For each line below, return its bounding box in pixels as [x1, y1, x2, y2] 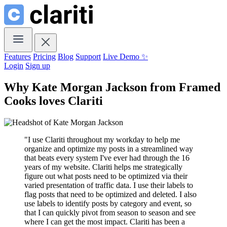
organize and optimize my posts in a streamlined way [24, 144, 193, 153]
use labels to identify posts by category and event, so [24, 199, 192, 208]
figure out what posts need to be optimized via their [24, 171, 187, 180]
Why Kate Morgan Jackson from [4, 80, 179, 94]
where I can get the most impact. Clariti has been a [24, 217, 185, 226]
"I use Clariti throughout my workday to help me [24, 135, 180, 144]
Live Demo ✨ [103, 52, 148, 61]
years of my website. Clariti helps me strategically [24, 162, 182, 171]
